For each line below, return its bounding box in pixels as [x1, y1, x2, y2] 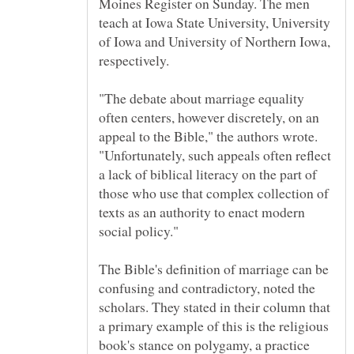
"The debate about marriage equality [99, 88, 304, 107]
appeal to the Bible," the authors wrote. [99, 126, 318, 145]
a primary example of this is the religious [99, 315, 329, 335]
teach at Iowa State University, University [99, 12, 330, 32]
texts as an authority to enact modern [99, 201, 305, 221]
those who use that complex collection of [99, 183, 329, 202]
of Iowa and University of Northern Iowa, [99, 31, 330, 51]
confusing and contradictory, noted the [99, 277, 315, 297]
